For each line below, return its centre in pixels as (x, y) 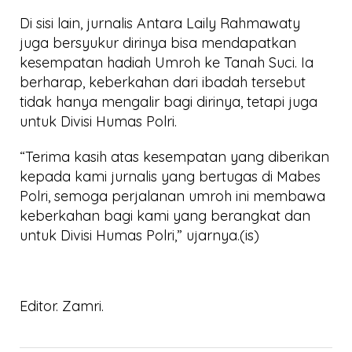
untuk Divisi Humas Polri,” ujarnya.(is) (139, 235)
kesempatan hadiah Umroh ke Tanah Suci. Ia (167, 62)
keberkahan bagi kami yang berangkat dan (165, 216)
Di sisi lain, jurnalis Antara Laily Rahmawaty (160, 23)
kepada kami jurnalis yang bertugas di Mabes (170, 176)
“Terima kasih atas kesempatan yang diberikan (174, 157)
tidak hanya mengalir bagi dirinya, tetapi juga (169, 102)
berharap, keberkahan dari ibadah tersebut (163, 82)
